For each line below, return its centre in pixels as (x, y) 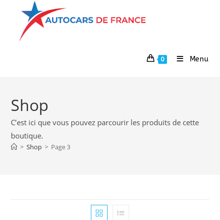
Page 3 (61, 147)
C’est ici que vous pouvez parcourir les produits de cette (105, 122)
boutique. (27, 136)
